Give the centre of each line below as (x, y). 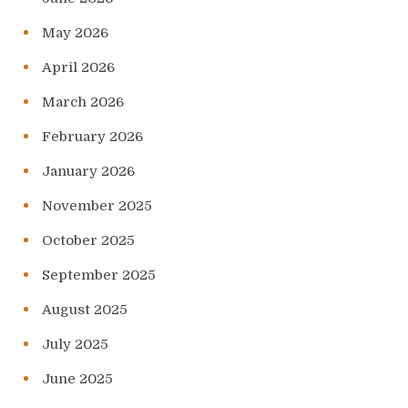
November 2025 (97, 206)
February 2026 (92, 137)
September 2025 (99, 275)
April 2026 (78, 68)
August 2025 (85, 310)
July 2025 (75, 345)
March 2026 (83, 102)
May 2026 (75, 33)
